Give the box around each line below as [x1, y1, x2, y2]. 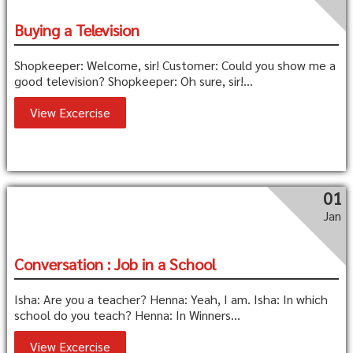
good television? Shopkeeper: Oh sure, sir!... [13, 72, 253, 90]
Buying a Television [13, 20, 139, 41]
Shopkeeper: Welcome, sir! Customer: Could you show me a [13, 57, 336, 74]
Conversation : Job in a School [13, 254, 216, 275]
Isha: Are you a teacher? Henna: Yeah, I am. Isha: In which [13, 291, 328, 308]
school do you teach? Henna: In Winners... [13, 307, 240, 324]
